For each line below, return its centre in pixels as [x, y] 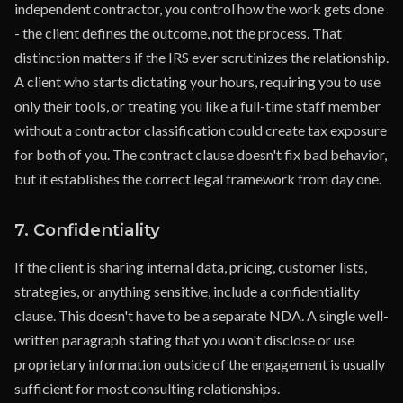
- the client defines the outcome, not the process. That [178, 33]
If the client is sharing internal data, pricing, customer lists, [191, 267]
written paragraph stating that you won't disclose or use [184, 340]
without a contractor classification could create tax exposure [201, 130]
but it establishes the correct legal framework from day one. [198, 179]
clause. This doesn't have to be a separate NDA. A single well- [201, 315]
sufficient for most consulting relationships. [147, 388]
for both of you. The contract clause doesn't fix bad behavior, [201, 154]
